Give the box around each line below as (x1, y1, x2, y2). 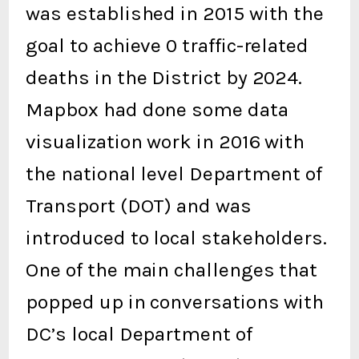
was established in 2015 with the (26, 2, 325, 26)
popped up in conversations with (26, 290, 325, 314)
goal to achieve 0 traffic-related (26, 34, 309, 58)
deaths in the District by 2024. (26, 66, 303, 90)
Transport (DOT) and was (26, 194, 252, 218)
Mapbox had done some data (26, 98, 288, 122)
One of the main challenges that (26, 258, 318, 282)
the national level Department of (26, 162, 323, 186)
